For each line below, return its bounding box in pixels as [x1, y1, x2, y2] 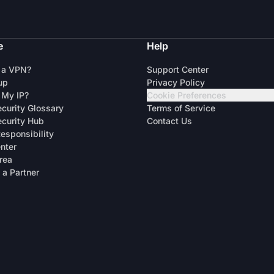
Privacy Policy [147, 77, 205, 87]
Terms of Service [147, 103, 215, 113]
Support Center [147, 64, 209, 75]
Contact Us [147, 116, 192, 126]
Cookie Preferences [147, 90, 226, 100]
